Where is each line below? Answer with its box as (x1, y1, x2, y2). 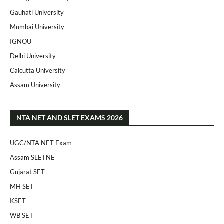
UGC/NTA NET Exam (10, 139, 72, 147)
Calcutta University (10, 66, 65, 74)
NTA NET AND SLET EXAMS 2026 (16, 113, 123, 122)
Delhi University (10, 52, 56, 60)
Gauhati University (10, 8, 64, 16)
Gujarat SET (10, 168, 45, 176)
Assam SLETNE (10, 153, 55, 161)
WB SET (10, 211, 33, 219)
